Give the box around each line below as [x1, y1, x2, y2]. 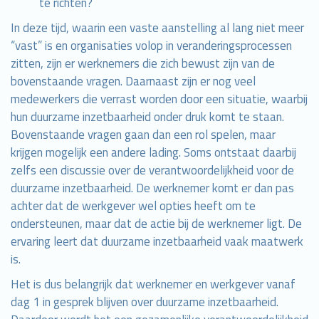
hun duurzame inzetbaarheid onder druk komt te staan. [11, 108, 284, 127]
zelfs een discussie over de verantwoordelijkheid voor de [11, 161, 294, 180]
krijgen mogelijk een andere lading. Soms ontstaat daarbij [11, 143, 296, 162]
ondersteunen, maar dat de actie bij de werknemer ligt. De [11, 214, 302, 234]
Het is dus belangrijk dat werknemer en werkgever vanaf [11, 275, 296, 294]
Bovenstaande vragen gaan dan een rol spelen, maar [11, 125, 276, 145]
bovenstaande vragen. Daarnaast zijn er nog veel [11, 72, 256, 91]
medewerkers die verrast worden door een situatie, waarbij [11, 90, 308, 109]
